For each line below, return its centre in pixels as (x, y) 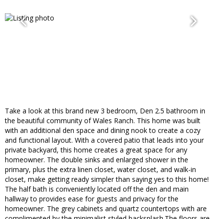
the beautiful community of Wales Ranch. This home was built (103, 121)
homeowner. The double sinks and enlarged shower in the (97, 160)
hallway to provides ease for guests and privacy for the (92, 199)
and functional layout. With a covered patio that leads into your (104, 140)
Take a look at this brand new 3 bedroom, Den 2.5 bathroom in (105, 111)
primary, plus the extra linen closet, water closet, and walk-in (100, 170)
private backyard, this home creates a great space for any (96, 150)
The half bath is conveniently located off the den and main (97, 189)
